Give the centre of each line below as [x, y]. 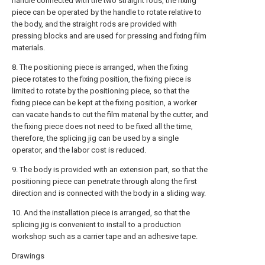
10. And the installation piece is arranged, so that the [101, 213]
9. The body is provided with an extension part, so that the [110, 169]
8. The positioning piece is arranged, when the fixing [100, 67]
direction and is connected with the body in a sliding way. [109, 193]
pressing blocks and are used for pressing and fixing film [109, 36]
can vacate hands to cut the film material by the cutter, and [110, 114]
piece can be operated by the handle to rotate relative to [107, 12]
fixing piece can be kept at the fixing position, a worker [104, 103]
